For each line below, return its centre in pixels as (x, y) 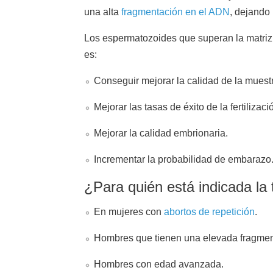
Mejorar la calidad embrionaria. (161, 133)
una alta (103, 12)
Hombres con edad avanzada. (159, 264)
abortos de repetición (209, 212)
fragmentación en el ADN (175, 12)
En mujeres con (129, 212)
